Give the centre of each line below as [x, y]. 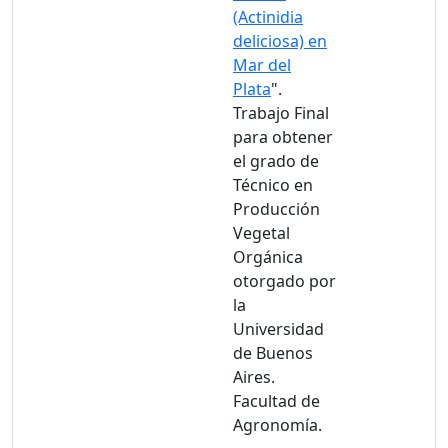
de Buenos [273, 353]
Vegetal [261, 233]
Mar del [262, 65]
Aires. [254, 377]
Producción [276, 209]
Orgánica [268, 257]
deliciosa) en [280, 41]
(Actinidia [268, 17]
